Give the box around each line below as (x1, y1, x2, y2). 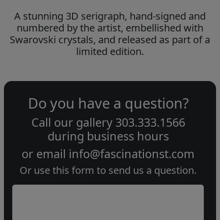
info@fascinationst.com (69, 146, 194, 162)
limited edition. (76, 45, 144, 58)
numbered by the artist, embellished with (17, 21, 203, 35)
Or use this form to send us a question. (20, 164, 196, 177)
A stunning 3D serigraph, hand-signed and (14, 9, 206, 23)
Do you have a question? (27, 93, 189, 113)
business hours (86, 128, 169, 144)
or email (22, 146, 69, 162)
